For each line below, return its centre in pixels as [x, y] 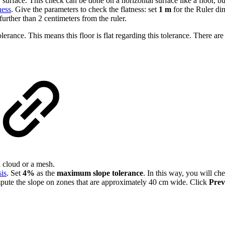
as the [46, 173]
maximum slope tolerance [100, 173]
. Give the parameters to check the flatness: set [85, 10]
